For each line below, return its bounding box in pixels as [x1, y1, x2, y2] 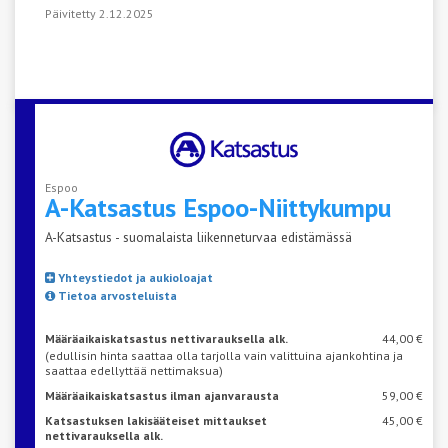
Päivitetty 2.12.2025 [45, 5, 154, 21]
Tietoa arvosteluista [55, 287, 177, 303]
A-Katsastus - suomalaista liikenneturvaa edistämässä [45, 227, 352, 246]
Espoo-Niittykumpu [183, 190, 391, 224]
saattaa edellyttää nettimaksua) [45, 362, 223, 378]
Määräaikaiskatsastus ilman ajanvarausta [45, 387, 279, 403]
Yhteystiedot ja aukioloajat [55, 269, 213, 285]
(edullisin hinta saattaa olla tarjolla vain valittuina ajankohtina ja [45, 347, 403, 363]
